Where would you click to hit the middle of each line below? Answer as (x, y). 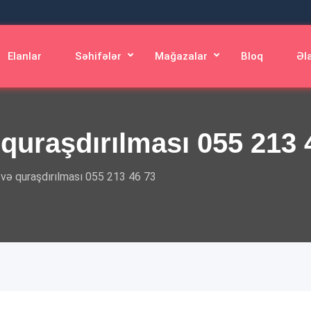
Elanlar (24, 56)
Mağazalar (181, 56)
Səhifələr (98, 56)
